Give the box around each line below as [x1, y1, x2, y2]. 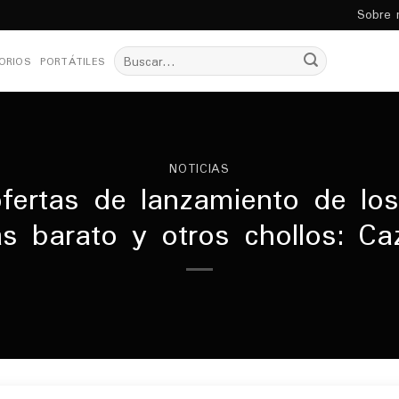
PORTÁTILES [39, 50, 105, 72]
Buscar [112, 42, 150, 65]
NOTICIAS [169, 157, 230, 182]
